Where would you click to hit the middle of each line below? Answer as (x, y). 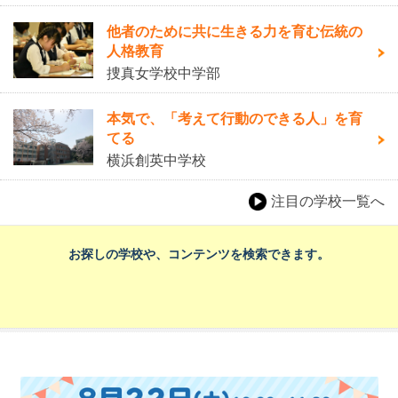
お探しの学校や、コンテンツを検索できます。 (199, 255)
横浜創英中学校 (156, 161)
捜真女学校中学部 (163, 74)
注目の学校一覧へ (328, 202)
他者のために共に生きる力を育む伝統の (235, 32)
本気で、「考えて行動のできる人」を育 (235, 119)
